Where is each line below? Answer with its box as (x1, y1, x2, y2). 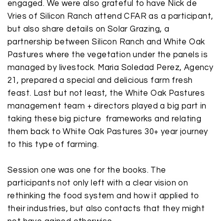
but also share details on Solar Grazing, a (7, 25, 170, 34)
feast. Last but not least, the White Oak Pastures (7, 89, 205, 98)
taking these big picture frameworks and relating (7, 114, 202, 123)
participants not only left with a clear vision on (7, 179, 188, 187)
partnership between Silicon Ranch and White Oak (7, 37, 205, 46)
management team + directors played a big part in (7, 102, 207, 110)
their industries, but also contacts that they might (7, 204, 205, 213)
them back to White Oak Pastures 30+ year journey (7, 127, 208, 136)
